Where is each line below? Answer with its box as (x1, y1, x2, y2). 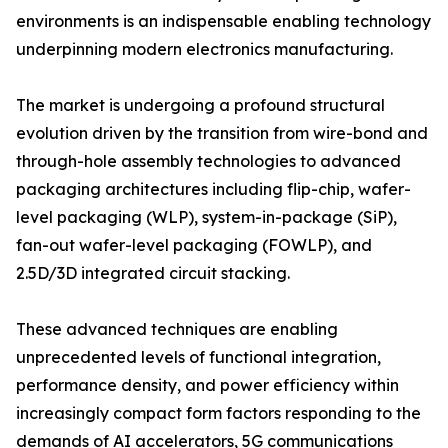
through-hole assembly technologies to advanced (16, 151, 401, 172)
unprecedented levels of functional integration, (16, 347, 381, 368)
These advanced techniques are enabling (16, 319, 338, 340)
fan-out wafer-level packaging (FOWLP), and (16, 235, 372, 256)
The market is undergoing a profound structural (16, 95, 385, 116)
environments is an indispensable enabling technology (16, 11, 431, 32)
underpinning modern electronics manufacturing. (16, 39, 393, 60)
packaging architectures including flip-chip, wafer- (16, 179, 411, 200)
